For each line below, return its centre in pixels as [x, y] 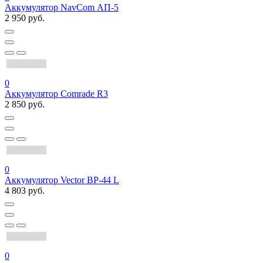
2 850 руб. [25, 104]
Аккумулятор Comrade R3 [56, 94]
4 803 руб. [25, 191]
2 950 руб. [25, 18]
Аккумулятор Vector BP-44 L [62, 180]
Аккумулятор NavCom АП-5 [62, 8]
